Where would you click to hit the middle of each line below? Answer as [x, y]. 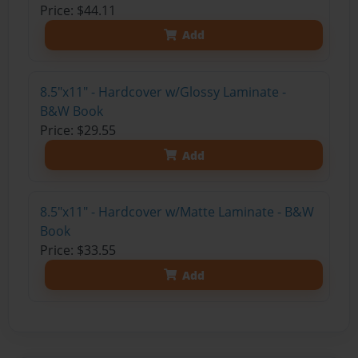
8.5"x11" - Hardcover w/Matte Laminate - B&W [177, 212]
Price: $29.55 [78, 131]
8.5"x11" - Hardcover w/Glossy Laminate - [163, 92]
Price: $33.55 [78, 251]
